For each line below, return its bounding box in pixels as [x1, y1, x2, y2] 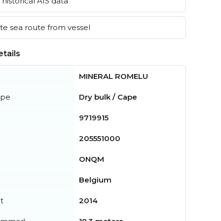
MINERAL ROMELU [79, 71, 148, 81]
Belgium [79, 175, 111, 184]
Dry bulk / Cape [79, 92, 137, 102]
